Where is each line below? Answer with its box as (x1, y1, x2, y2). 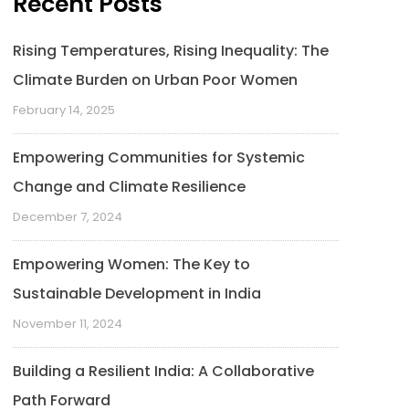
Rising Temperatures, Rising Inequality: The (13, 40, 330, 61)
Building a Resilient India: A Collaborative (13, 361, 315, 382)
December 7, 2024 (13, 208, 123, 225)
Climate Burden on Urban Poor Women (13, 69, 299, 90)
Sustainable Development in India (13, 283, 262, 304)
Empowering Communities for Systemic (13, 147, 306, 168)
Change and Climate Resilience (13, 176, 246, 197)
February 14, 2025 (13, 101, 116, 119)
